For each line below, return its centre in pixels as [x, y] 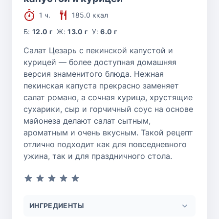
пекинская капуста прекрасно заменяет [101, 86]
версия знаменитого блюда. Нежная [94, 74]
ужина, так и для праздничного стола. [98, 156]
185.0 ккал [90, 15]
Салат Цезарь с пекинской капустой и [98, 51]
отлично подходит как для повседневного [105, 144]
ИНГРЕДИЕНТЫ [57, 206]
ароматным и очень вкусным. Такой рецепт [108, 133]
